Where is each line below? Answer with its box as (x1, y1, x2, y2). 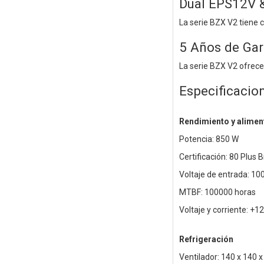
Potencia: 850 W (179, 134, 239, 144)
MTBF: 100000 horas (179, 187, 256, 197)
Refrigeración (179, 235, 233, 245)
